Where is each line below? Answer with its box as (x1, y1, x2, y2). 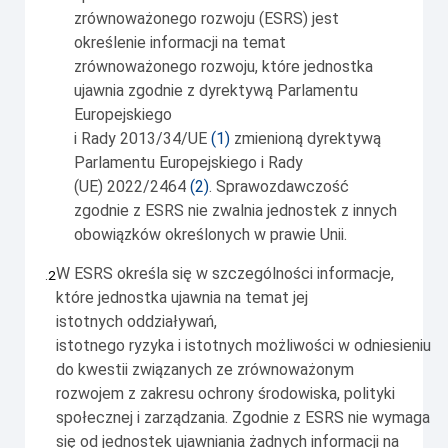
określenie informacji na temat (74, 33, 286, 53)
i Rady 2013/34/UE (74, 129, 211, 149)
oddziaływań (127, 312, 214, 332)
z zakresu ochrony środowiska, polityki (124, 384, 395, 404)
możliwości (256, 336, 334, 356)
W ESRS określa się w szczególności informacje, (56, 264, 394, 284)
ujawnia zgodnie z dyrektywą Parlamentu (74, 81, 358, 101)
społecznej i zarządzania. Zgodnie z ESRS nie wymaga (56, 408, 430, 428)
